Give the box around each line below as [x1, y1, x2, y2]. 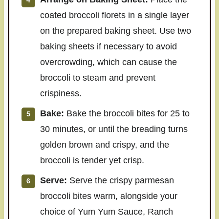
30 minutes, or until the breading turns [40, 124, 188, 134]
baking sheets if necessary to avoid [40, 42, 177, 52]
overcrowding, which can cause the [40, 57, 177, 67]
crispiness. [40, 88, 82, 99]
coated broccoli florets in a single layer [40, 10, 189, 21]
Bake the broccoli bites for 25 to [64, 109, 190, 119]
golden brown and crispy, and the [40, 140, 169, 150]
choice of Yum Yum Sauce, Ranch [40, 207, 173, 217]
